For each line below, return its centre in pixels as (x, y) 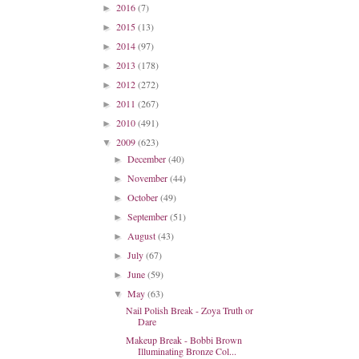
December (148, 159)
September (149, 216)
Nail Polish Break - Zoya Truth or (189, 310)
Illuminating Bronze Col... (187, 351)
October (144, 197)
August (143, 236)
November (149, 178)
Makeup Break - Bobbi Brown (184, 340)
